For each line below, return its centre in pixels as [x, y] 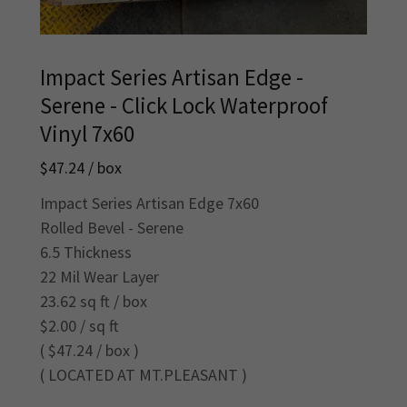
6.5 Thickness [86, 253]
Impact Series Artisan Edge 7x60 [149, 203]
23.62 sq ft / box [94, 302]
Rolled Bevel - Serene [112, 228]
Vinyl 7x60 [87, 134]
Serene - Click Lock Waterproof [184, 105]
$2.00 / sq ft [79, 326]
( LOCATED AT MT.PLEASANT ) [144, 375]
